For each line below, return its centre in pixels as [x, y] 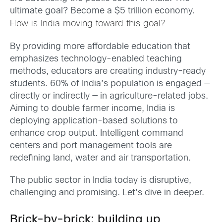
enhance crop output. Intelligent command [97, 133]
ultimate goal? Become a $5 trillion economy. [104, 11]
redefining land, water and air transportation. [102, 158]
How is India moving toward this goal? [89, 24]
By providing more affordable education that [100, 47]
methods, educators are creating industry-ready [108, 71]
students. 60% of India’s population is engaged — [110, 84]
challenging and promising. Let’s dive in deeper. [107, 193]
